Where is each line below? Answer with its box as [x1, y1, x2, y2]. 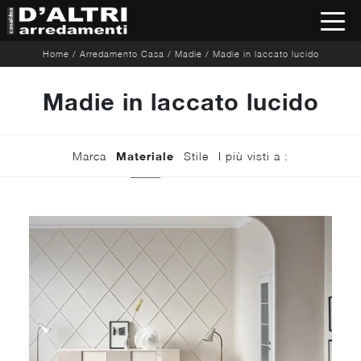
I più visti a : [218, 148, 288, 163]
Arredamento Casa [79, 48, 164, 59]
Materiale [116, 148, 174, 163]
